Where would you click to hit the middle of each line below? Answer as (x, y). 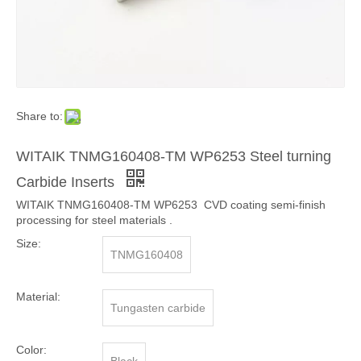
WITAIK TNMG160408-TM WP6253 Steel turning (174, 156)
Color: (31, 350)
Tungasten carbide (158, 308)
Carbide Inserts (67, 182)
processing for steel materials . (94, 220)
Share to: (39, 116)
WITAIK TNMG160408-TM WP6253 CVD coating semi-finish (171, 205)
